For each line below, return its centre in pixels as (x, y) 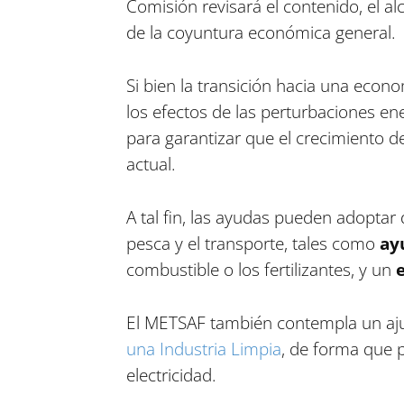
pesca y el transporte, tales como (252, 243)
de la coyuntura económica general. (261, 32)
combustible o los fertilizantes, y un (261, 270)
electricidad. (171, 375)
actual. (151, 164)
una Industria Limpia (203, 349)
